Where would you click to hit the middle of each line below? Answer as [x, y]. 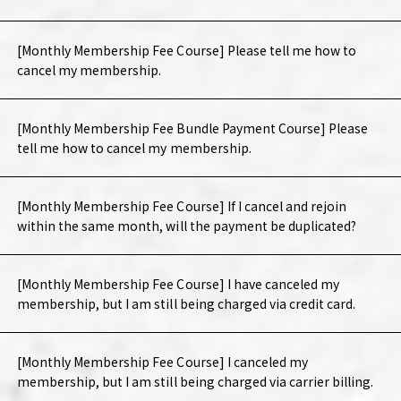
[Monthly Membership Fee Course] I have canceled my [178, 284]
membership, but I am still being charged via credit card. [186, 304]
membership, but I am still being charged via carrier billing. [195, 382]
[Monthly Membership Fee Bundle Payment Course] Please [192, 128]
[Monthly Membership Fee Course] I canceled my [162, 362]
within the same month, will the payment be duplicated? [187, 226]
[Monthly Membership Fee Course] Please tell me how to [187, 51]
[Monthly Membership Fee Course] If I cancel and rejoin [182, 206]
